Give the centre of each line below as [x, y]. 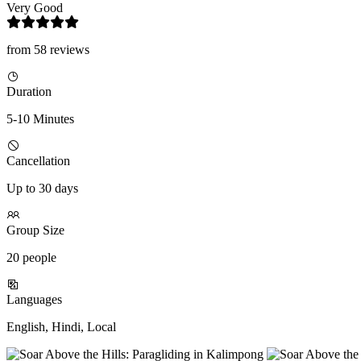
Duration [29, 92]
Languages [34, 300]
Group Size [35, 230]
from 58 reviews [48, 50]
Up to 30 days [42, 189]
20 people [31, 258]
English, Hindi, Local [61, 327]
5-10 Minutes [40, 119]
